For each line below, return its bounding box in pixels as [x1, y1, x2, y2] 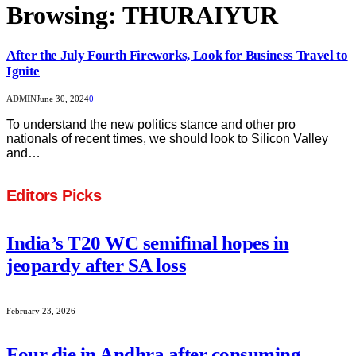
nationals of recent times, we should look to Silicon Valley [6, 131, 328, 145]
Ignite [6, 63, 40, 79]
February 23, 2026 [6, 306, 75, 316]
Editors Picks [6, 187, 102, 205]
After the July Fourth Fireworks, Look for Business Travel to [6, 47, 348, 63]
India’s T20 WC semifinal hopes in [6, 231, 289, 253]
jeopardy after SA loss [6, 253, 186, 276]
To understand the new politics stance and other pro [6, 117, 296, 131]
